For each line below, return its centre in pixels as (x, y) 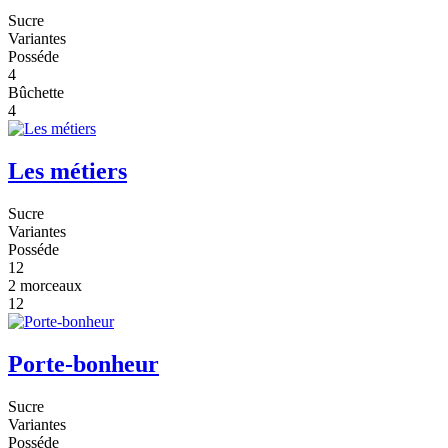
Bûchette (36, 93)
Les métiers (67, 171)
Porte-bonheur (83, 363)
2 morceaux (45, 286)
